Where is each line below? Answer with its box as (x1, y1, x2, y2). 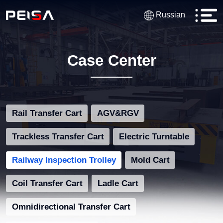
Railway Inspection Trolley (11, 155, 116, 165)
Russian (153, 10, 185, 19)
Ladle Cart (97, 179, 138, 189)
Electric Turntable (118, 132, 189, 142)
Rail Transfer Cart (11, 109, 82, 118)
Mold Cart (130, 155, 170, 165)
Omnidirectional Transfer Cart (11, 202, 130, 212)
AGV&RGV (97, 109, 139, 118)
